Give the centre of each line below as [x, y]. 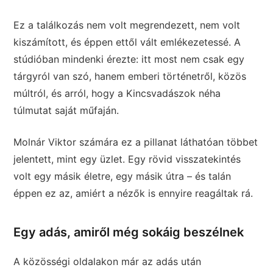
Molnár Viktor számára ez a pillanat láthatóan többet [136, 142]
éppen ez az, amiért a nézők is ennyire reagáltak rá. [133, 193]
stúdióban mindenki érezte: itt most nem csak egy [129, 59]
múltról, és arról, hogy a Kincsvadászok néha [117, 93]
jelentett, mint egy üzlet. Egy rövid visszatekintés [127, 159]
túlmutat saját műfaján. [66, 110]
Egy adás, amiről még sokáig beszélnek [129, 232]
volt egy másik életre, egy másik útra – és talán [122, 176]
